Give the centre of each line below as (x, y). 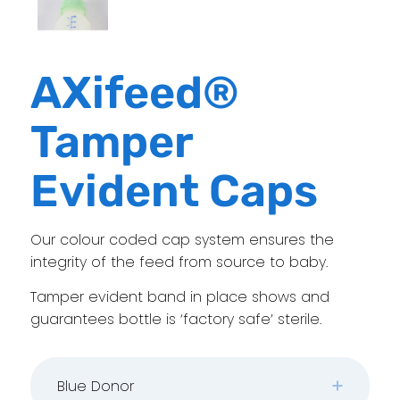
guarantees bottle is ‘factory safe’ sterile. (175, 319)
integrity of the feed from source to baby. (179, 262)
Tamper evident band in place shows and (179, 296)
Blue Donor (95, 386)
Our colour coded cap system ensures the (182, 240)
